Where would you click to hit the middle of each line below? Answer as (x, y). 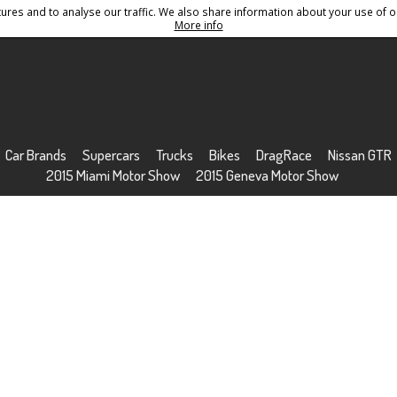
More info (198, 25)
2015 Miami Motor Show (113, 175)
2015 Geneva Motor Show (267, 175)
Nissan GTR (359, 155)
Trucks (174, 155)
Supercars (111, 155)
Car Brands (35, 155)
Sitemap (92, 15)
